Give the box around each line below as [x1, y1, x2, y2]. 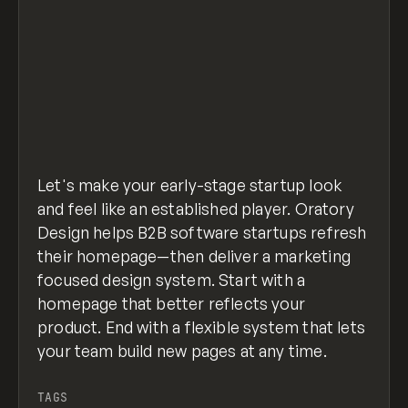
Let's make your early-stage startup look [37, 175, 342, 196]
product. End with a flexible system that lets [37, 317, 365, 338]
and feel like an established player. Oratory [37, 199, 354, 219]
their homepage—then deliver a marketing [37, 246, 351, 267]
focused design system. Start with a [37, 270, 306, 291]
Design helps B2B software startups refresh [37, 222, 367, 243]
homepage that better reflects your [37, 293, 305, 314]
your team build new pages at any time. [37, 341, 327, 362]
